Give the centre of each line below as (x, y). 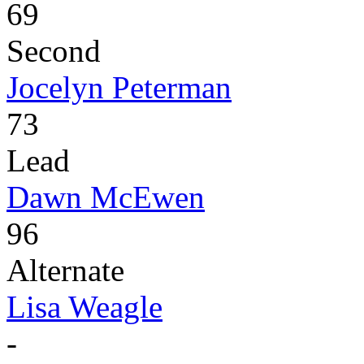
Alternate (65, 271)
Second (54, 51)
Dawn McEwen (106, 197)
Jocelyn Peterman (119, 88)
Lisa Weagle (84, 307)
